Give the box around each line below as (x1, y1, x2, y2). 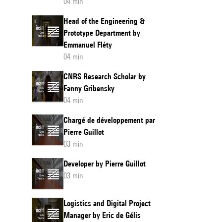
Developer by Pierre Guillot (63, 159, 146, 168)
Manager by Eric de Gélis (63, 211, 141, 220)
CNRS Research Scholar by (63, 72, 146, 81)
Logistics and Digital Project (63, 199, 151, 208)
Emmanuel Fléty (63, 40, 112, 50)
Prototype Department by (63, 28, 140, 38)
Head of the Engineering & (63, 16, 145, 26)
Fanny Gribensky (63, 84, 114, 93)
